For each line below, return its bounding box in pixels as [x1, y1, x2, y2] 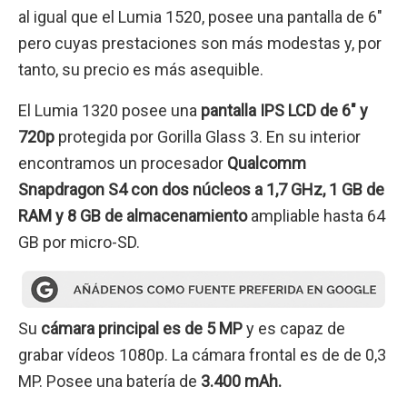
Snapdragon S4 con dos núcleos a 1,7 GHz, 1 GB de [18, 180, 384, 200]
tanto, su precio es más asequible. [18, 59, 263, 79]
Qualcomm [227, 154, 306, 174]
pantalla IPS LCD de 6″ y [197, 101, 368, 121]
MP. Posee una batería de [18, 371, 197, 391]
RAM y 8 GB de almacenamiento [18, 206, 247, 226]
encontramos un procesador [18, 154, 227, 174]
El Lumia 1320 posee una [18, 101, 197, 121]
